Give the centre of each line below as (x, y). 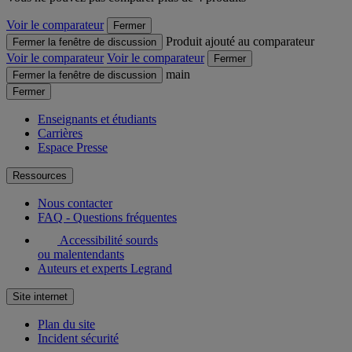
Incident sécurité (78, 338)
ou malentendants (81, 254)
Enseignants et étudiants (97, 119)
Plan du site (66, 324)
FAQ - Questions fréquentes (107, 217)
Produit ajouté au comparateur (240, 41)
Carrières (60, 133)
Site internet (40, 296)
